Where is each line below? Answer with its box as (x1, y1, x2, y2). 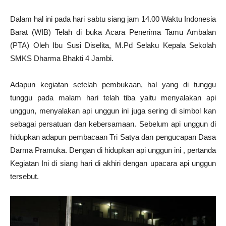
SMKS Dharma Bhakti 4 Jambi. (10, 54, 114, 63)
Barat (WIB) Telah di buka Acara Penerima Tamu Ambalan (10, 28, 216, 37)
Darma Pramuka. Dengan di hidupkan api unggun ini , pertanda (10, 146, 216, 155)
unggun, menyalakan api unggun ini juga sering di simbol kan (10, 106, 216, 116)
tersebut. (10, 172, 39, 181)
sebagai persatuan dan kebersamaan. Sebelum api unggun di (10, 120, 216, 129)
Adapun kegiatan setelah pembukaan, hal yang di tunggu (10, 80, 216, 89)
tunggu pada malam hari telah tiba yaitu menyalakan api (10, 93, 216, 102)
